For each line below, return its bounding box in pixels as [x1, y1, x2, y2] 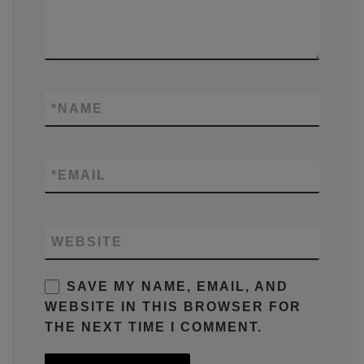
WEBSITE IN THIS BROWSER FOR [45, 300, 301, 314]
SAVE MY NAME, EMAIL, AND [67, 279, 288, 294]
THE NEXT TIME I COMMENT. [45, 320, 262, 335]
